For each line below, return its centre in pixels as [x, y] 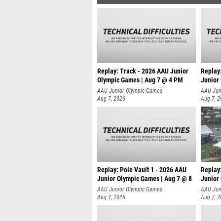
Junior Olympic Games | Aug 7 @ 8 [145, 179]
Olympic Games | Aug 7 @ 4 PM [140, 80]
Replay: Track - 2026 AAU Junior [143, 71]
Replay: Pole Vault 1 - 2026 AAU [142, 170]
